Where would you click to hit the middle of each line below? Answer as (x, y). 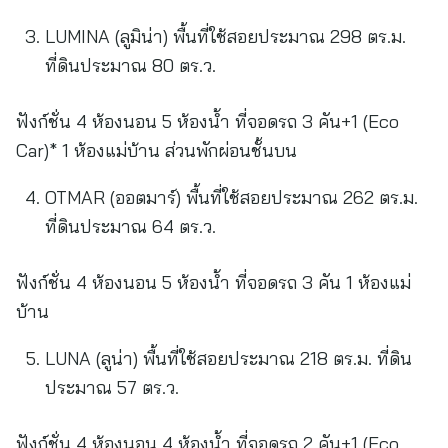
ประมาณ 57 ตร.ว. (111, 387)
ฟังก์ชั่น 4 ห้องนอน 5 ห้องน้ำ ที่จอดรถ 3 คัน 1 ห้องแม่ (213, 282)
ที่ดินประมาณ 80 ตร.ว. (130, 65)
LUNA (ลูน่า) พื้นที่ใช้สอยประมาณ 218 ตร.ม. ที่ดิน (228, 358)
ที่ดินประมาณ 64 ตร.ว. (130, 226)
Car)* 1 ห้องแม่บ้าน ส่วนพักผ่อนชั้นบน (156, 150)
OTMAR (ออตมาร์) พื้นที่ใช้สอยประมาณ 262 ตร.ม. (231, 197)
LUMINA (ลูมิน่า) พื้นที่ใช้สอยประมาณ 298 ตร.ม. (225, 36)
